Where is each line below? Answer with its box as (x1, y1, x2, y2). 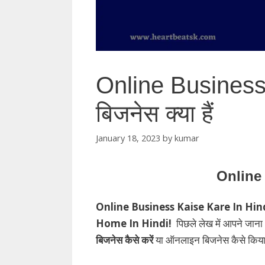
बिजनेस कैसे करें (96, 232, 153, 247)
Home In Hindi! (96, 216, 176, 230)
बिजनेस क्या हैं (96, 100, 213, 127)
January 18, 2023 (96, 132, 160, 144)
